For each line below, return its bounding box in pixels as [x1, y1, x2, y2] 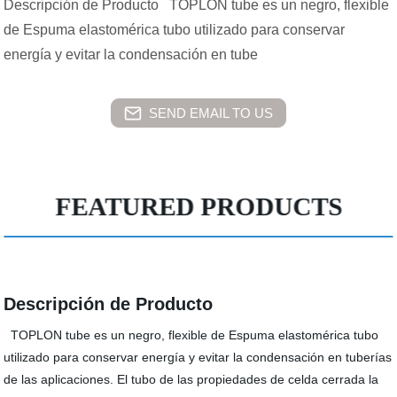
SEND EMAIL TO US [149, 105, 273, 121]
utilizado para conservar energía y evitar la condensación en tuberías [4, 350, 393, 364]
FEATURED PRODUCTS [55, 192, 343, 221]
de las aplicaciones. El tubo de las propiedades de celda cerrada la [4, 372, 379, 386]
